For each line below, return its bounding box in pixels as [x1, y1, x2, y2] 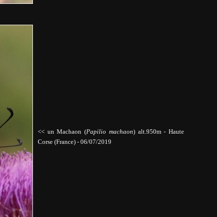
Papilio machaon [86, 128, 133, 135]
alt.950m [135, 128, 164, 135]
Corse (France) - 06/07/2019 [37, 138, 111, 145]
